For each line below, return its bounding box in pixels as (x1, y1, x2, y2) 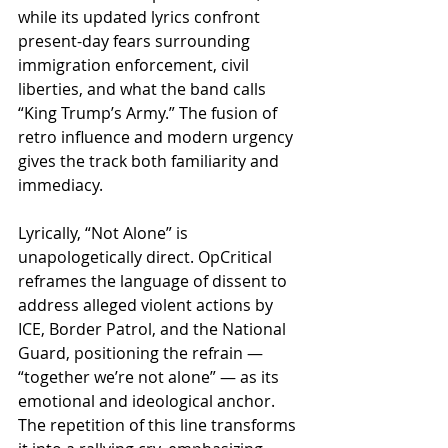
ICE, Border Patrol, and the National (18, 317, 290, 340)
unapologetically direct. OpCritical (18, 245, 276, 268)
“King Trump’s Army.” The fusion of (18, 101, 281, 124)
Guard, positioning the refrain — (18, 341, 267, 364)
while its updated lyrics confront (18, 5, 264, 28)
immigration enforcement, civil (18, 53, 253, 76)
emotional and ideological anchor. (18, 389, 279, 412)
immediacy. (18, 173, 103, 196)
